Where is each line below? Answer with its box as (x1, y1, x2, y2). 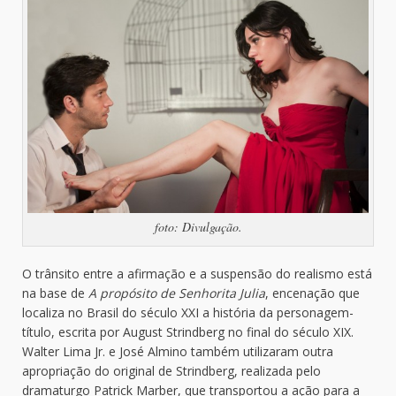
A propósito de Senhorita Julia (88, 284, 265, 301)
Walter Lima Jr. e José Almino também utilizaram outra (22, 342, 333, 360)
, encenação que (265, 284, 360, 301)
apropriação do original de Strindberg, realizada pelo (22, 362, 321, 379)
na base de (22, 284, 88, 301)
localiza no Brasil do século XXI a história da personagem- (22, 303, 354, 321)
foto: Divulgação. (154, 217, 242, 235)
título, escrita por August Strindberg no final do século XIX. (22, 323, 354, 340)
